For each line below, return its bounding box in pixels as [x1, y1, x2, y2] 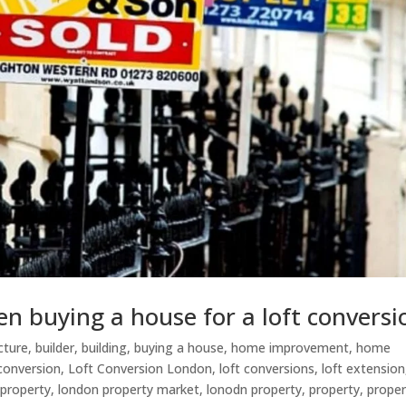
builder [35, 338, 75, 356]
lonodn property [207, 380, 303, 398]
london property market [58, 380, 200, 398]
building [82, 338, 128, 356]
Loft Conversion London [68, 359, 213, 377]
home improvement [231, 338, 350, 356]
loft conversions [219, 359, 315, 377]
